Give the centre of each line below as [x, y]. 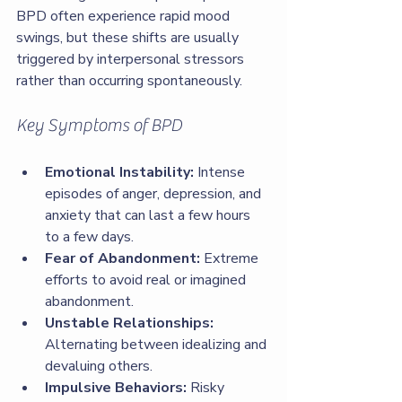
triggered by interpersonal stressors [132, 59]
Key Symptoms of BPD [99, 125]
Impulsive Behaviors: [116, 388]
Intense [221, 172]
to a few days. [89, 237]
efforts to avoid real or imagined [147, 280]
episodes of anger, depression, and [155, 194]
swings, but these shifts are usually [129, 38]
